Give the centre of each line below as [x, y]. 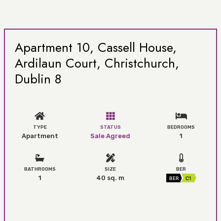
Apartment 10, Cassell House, [96, 47]
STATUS [110, 127]
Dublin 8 [38, 79]
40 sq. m [110, 178]
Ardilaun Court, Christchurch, [97, 63]
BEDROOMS [181, 127]
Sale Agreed [110, 136]
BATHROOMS [40, 169]
